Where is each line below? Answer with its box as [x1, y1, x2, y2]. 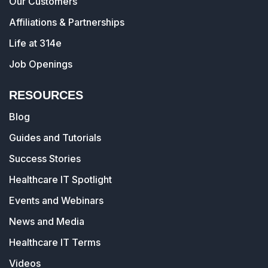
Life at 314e [9, 37, 62, 49]
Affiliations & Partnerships [9, 16, 124, 28]
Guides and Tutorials [9, 132, 101, 144]
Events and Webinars [9, 194, 103, 206]
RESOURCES [9, 89, 83, 102]
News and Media [9, 215, 84, 227]
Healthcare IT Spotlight [9, 173, 112, 185]
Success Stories [9, 153, 81, 165]
